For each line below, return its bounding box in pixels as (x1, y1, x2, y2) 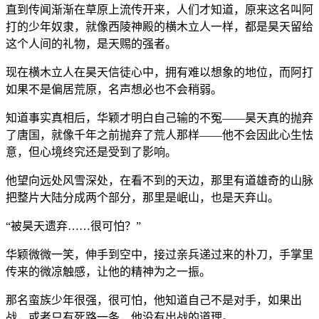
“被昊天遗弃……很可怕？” (6, 219, 141, 232)
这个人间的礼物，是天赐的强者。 (6, 37, 177, 50)
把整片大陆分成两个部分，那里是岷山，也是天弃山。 (6, 191, 279, 204)
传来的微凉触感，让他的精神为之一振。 (6, 265, 211, 278)
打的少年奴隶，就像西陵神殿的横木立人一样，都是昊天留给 (6, 20, 313, 33)
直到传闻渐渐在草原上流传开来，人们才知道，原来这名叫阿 (6, 3, 313, 16)
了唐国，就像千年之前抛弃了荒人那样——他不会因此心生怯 (6, 128, 313, 141)
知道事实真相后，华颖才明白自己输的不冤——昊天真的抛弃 (6, 111, 313, 124)
